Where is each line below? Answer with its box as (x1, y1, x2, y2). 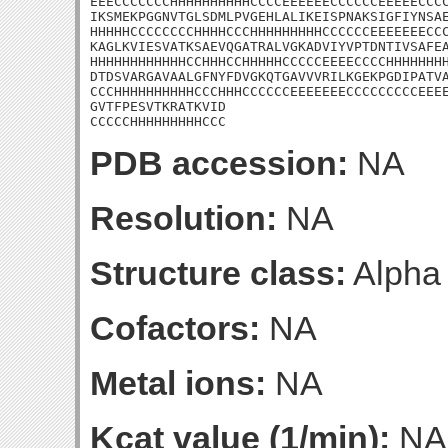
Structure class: (90, 254, 346, 292)
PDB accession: (90, 144, 348, 182)
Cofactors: (90, 309, 260, 347)
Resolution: (90, 199, 277, 237)
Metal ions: (90, 364, 266, 402)
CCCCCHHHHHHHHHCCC (90, 114, 226, 129)
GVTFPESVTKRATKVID (90, 99, 226, 114)
